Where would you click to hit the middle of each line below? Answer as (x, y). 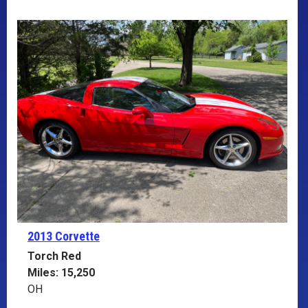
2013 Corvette (64, 236)
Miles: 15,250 (61, 272)
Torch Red (54, 256)
